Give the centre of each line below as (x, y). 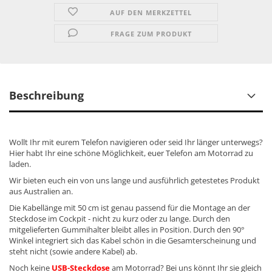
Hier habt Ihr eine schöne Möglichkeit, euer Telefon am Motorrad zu (131, 153)
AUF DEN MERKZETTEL (151, 12)
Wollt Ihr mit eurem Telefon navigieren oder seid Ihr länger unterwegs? (136, 142)
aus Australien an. (41, 191)
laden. (20, 164)
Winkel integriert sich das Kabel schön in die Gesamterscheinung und (133, 240)
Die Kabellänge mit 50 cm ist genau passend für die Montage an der (130, 208)
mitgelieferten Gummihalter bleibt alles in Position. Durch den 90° (127, 229)
